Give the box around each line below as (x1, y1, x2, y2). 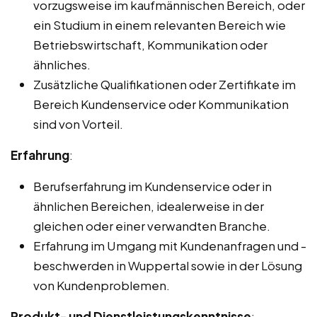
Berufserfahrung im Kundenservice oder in (33, 178, 272, 195)
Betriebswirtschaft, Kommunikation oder (33, 37, 267, 53)
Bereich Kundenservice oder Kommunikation (33, 96, 289, 113)
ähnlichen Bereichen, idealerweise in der (33, 198, 264, 214)
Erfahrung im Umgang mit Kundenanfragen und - (33, 238, 306, 254)
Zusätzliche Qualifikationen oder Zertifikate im (33, 76, 296, 93)
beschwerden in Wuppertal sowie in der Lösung (33, 258, 302, 274)
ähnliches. (33, 57, 91, 73)
